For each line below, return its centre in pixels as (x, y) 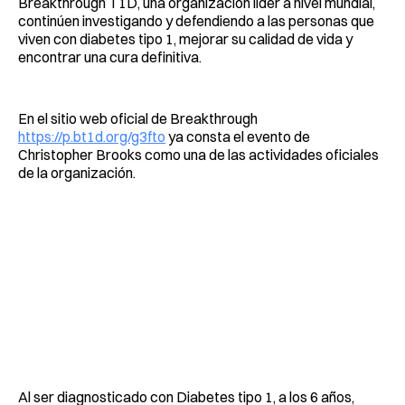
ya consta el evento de (238, 136)
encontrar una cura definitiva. (110, 57)
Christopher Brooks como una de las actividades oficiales (198, 154)
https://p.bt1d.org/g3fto (92, 136)
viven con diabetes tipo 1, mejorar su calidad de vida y (185, 38)
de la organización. (78, 172)
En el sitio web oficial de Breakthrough (138, 118)
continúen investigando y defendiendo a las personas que (196, 20)
